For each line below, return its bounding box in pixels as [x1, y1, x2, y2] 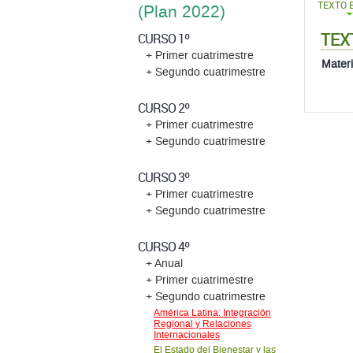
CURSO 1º [137, 30, 189, 47]
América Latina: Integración [153, 307, 271, 318]
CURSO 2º [137, 99, 189, 117]
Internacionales [153, 329, 220, 340]
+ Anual [145, 258, 183, 269]
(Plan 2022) [137, 3, 225, 21]
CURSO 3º [137, 169, 189, 186]
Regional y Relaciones [153, 318, 251, 329]
